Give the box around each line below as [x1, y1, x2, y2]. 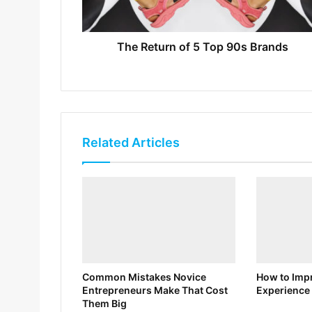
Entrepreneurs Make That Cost [82, 284, 228, 297]
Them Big [82, 297, 127, 310]
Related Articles [82, 135, 180, 150]
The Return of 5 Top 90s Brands [116, 40, 288, 54]
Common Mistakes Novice [82, 271, 206, 283]
